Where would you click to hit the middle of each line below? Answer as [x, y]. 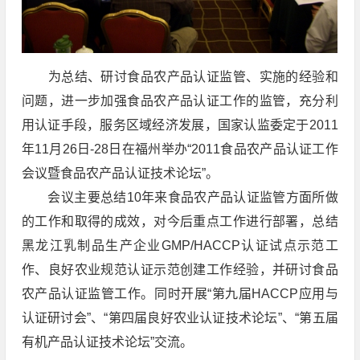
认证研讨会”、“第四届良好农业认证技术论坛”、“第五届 [180, 318]
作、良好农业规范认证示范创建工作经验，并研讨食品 [180, 270]
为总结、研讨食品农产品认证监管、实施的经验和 [180, 77]
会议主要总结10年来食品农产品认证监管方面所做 [180, 197]
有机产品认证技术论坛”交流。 [107, 342]
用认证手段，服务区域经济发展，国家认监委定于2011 [180, 125]
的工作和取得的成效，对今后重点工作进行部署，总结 [180, 221]
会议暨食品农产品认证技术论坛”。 [120, 173]
